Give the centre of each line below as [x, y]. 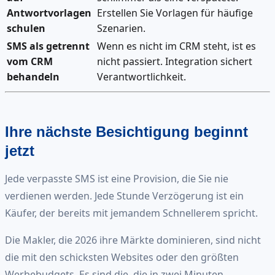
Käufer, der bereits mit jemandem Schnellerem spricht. [131, 213]
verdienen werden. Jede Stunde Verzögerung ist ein [124, 196]
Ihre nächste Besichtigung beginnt [126, 131]
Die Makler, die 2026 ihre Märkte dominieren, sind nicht [133, 240]
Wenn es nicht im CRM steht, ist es [176, 46]
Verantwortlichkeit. [141, 76]
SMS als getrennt [48, 46]
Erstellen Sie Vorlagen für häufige [175, 13]
